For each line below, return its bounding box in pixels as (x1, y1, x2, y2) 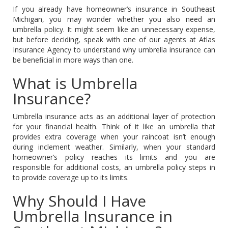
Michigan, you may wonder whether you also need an (13, 14, 215, 24)
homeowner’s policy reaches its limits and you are (13, 152, 215, 162)
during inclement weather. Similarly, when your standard (13, 141, 215, 152)
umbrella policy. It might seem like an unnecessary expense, (13, 24, 215, 34)
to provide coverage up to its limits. (13, 172, 129, 182)
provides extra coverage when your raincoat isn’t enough (13, 131, 215, 141)
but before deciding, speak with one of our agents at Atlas (13, 34, 215, 44)
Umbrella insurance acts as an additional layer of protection (13, 111, 215, 121)
